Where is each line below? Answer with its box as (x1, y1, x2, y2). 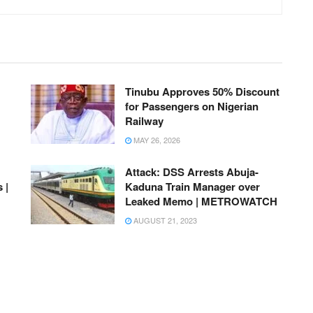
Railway (125, 112, 163, 129)
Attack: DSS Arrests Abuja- (125, 163, 259, 180)
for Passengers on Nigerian (125, 98, 259, 114)
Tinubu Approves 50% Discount (125, 83, 279, 99)
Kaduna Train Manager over (125, 178, 260, 194)
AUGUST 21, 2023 (131, 214, 197, 226)
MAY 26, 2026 (131, 133, 180, 145)
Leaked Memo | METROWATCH (125, 193, 277, 209)
